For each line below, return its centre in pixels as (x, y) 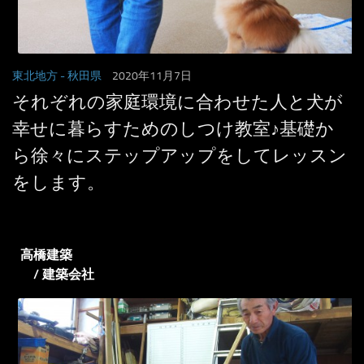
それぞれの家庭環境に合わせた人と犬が (178, 103)
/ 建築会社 (57, 275)
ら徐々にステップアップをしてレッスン (180, 156)
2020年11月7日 (152, 76)
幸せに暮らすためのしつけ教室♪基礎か (173, 130)
